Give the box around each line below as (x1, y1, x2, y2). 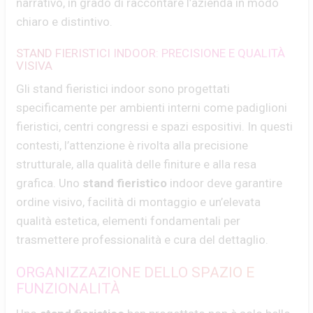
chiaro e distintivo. (15, 15, 112, 29)
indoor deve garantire (166, 176, 282, 190)
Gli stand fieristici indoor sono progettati (15, 82, 230, 96)
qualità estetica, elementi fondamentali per (15, 214, 240, 228)
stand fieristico (82, 176, 167, 190)
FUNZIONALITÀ (15, 280, 120, 297)
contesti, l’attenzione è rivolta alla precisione (15, 138, 248, 152)
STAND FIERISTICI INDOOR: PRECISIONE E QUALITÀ (15, 46, 285, 60)
